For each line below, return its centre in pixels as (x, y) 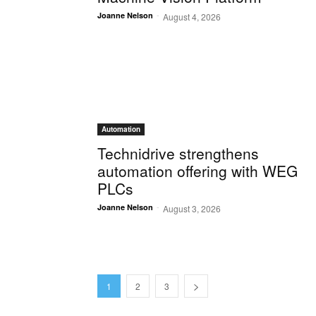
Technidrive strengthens (178, 153)
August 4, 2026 (192, 17)
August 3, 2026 (192, 209)
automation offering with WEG (197, 171)
